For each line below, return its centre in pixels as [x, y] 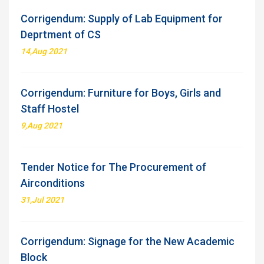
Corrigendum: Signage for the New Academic [128, 241]
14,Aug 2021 [44, 51]
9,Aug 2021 [42, 126]
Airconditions [53, 183]
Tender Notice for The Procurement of [113, 167]
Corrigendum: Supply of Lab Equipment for [122, 19]
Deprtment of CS [61, 34]
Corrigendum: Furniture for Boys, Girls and [121, 93]
